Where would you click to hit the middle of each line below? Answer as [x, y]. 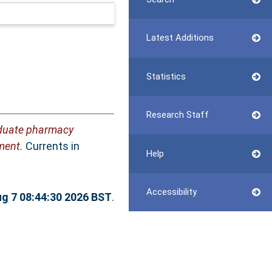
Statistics [166, 76]
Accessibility [171, 192]
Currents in [51, 146]
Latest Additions [180, 38]
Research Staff [177, 115]
